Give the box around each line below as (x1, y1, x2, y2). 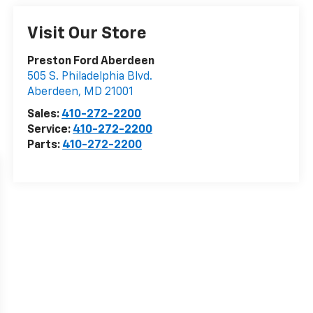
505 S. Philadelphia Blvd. (27, 71, 153, 83)
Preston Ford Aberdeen (27, 56, 155, 68)
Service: (27, 124, 73, 136)
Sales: (27, 109, 62, 121)
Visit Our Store (27, 25, 147, 43)
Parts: (27, 140, 63, 152)
